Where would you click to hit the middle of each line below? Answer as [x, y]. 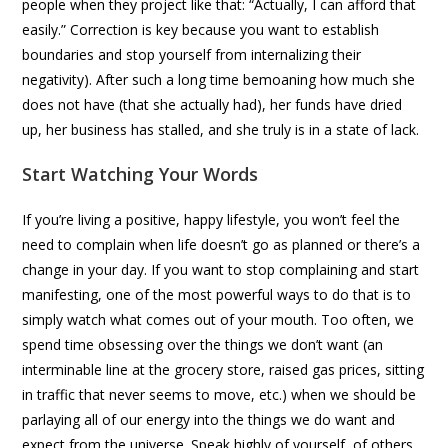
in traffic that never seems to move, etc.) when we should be [219, 394]
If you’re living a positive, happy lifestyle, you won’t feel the [211, 219]
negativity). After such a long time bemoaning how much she [219, 79]
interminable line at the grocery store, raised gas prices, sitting [223, 369]
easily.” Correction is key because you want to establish [201, 29]
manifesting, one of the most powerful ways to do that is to [217, 294]
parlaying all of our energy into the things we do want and [209, 419]
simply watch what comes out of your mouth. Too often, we [218, 319]
